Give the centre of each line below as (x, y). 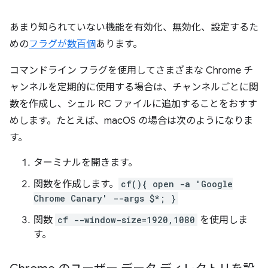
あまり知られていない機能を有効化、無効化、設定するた (134, 27)
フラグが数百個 (62, 44)
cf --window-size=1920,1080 (126, 220)
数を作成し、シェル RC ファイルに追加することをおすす (133, 104)
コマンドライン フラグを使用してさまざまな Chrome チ (131, 70)
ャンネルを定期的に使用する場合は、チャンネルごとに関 (134, 87)
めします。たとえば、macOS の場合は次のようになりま (131, 121)
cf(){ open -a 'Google (177, 184)
